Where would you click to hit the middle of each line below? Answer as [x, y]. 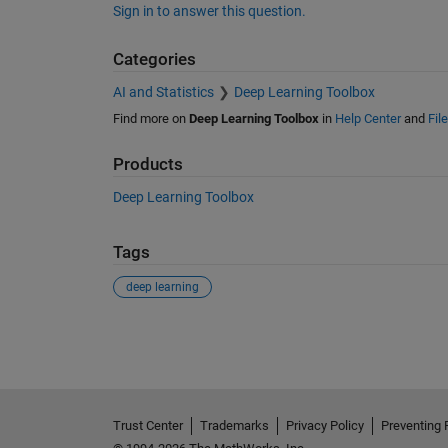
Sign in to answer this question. [209, 11]
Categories [154, 60]
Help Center [367, 118]
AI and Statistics [163, 91]
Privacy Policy [324, 425]
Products [147, 164]
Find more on [150, 118]
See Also [152, 334]
